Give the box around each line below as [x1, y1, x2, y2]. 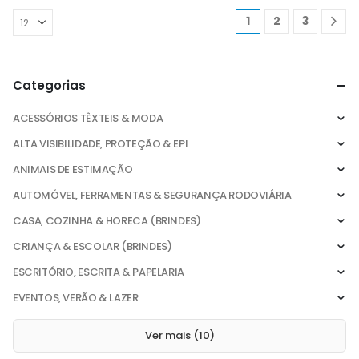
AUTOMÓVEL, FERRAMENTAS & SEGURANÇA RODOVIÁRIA [13, 187, 292, 203]
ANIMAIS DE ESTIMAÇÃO [13, 161, 133, 177]
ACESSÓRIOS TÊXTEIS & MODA [13, 110, 163, 126]
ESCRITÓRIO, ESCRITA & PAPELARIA [13, 264, 184, 280]
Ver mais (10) [144, 327, 215, 343]
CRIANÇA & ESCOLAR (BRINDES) [13, 238, 172, 254]
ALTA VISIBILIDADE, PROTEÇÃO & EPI [13, 135, 188, 151]
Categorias [13, 76, 86, 94]
